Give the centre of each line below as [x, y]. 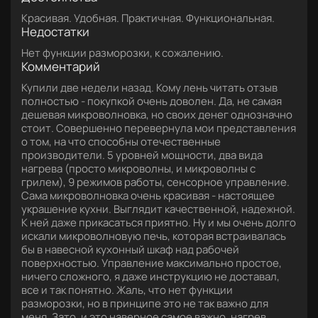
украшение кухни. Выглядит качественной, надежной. [158, 209]
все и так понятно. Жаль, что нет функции [127, 290]
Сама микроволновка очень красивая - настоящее [148, 196]
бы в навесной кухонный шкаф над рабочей [130, 250]
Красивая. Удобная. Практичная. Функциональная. [148, 18]
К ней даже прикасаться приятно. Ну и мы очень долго [159, 223]
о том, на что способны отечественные [121, 142]
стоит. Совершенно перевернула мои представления [159, 128]
